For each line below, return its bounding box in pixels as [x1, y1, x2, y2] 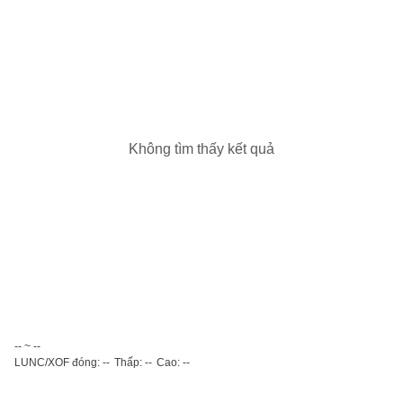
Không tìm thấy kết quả [129, 141, 274, 157]
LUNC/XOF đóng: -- [14, 356, 110, 369]
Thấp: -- [114, 356, 152, 369]
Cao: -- [157, 356, 190, 369]
